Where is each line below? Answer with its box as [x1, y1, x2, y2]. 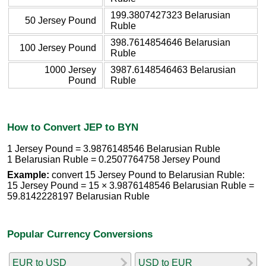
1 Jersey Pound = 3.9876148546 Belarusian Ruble [7, 144, 220, 154]
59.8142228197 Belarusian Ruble [7, 191, 150, 202]
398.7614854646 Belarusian [110, 37, 230, 47]
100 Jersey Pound [20, 42, 96, 53]
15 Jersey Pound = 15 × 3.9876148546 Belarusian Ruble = [7, 180, 254, 191]
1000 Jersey [45, 64, 96, 75]
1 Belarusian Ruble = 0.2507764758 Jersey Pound [7, 154, 220, 165]
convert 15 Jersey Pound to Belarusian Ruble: [49, 170, 245, 180]
